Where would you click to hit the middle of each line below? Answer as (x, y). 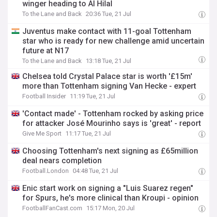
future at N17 (46, 51)
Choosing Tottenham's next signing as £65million (110, 151)
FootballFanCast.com (53, 208)
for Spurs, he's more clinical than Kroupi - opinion (111, 198)
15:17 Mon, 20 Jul (111, 208)
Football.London (46, 171)
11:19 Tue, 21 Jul (93, 96)
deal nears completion (62, 161)
